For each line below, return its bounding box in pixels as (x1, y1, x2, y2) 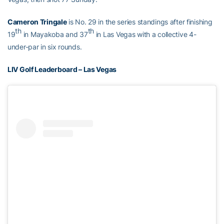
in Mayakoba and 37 (21, 29, 88, 38)
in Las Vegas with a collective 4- (94, 29, 196, 38)
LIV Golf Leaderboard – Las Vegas (7, 64, 117, 73)
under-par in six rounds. (7, 42, 82, 51)
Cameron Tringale (7, 17, 67, 26)
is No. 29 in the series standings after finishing (66, 17, 212, 26)
